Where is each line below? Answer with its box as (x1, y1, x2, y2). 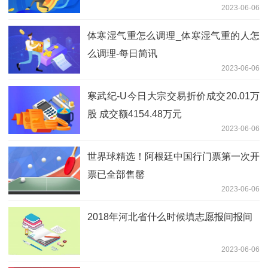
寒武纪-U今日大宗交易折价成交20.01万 (87, 91, 260, 102)
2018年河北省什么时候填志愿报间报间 (87, 212, 252, 223)
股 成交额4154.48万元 (87, 109, 182, 120)
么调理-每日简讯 (87, 48, 157, 59)
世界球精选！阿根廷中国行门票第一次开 (87, 151, 260, 162)
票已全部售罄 (87, 169, 145, 180)
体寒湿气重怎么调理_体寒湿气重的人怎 (87, 31, 260, 41)
